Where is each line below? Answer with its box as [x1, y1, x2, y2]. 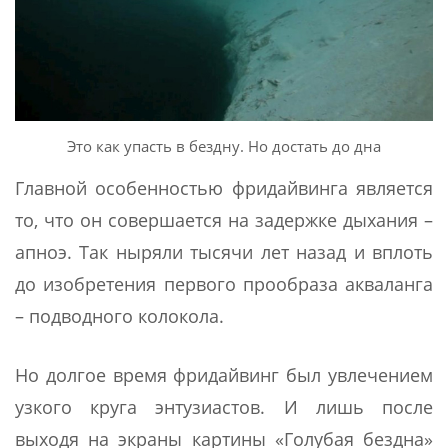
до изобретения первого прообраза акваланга [15, 272, 433, 297]
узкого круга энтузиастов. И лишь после [15, 395, 433, 420]
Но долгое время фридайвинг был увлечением [15, 363, 433, 388]
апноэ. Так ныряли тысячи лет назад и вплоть [15, 240, 433, 265]
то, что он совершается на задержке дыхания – [15, 208, 433, 233]
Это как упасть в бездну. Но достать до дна [67, 136, 381, 157]
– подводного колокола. [15, 304, 224, 329]
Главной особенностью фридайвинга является [15, 176, 433, 201]
